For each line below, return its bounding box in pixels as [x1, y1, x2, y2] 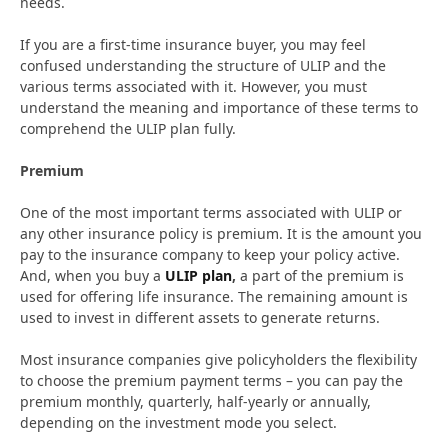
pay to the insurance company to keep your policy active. [20, 244, 400, 264]
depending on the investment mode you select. [20, 412, 341, 432]
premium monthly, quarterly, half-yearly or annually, [20, 391, 371, 411]
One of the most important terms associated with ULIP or [20, 202, 402, 222]
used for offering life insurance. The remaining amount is [20, 286, 408, 306]
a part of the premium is [236, 265, 404, 285]
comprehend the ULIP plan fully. [20, 118, 240, 138]
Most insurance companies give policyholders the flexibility [20, 349, 417, 369]
